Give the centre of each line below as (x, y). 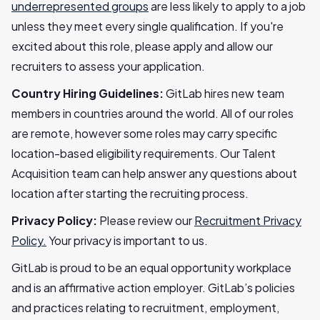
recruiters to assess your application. (108, 66)
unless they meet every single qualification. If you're (147, 26)
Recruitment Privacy (248, 220)
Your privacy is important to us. (127, 240)
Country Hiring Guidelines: (89, 93)
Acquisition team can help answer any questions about (154, 173)
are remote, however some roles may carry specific (144, 133)
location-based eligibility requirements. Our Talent (144, 153)
